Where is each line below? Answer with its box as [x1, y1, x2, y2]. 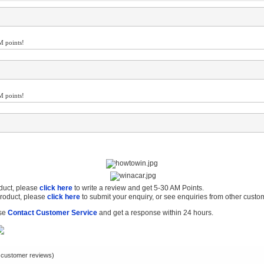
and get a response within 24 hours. [97, 209, 213, 217]
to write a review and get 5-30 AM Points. [72, 184, 204, 192]
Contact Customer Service [7, 209, 97, 217]
